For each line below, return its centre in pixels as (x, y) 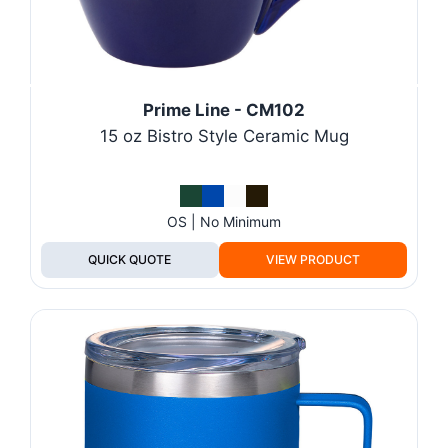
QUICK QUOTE (130, 259)
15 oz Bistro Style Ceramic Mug (224, 135)
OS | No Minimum (224, 221)
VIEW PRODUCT (312, 259)
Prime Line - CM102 (224, 109)
